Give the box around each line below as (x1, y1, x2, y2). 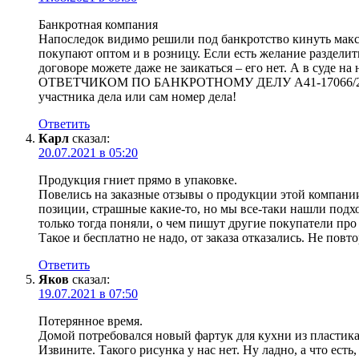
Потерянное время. (38, 313, 143, 328)
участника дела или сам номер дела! (38, 89, 236, 103)
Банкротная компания (38, 17, 158, 31)
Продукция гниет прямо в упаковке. (38, 172, 237, 187)
